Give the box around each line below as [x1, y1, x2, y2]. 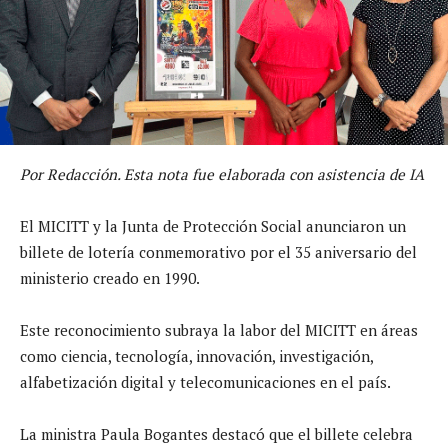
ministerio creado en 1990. [20, 267, 200, 288]
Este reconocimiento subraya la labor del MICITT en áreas [20, 319, 418, 340]
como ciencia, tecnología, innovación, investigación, [20, 345, 373, 366]
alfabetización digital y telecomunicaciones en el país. [20, 371, 391, 392]
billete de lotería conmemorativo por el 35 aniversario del [20, 241, 417, 262]
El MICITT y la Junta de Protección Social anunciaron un [20, 215, 406, 236]
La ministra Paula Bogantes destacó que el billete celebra [20, 423, 413, 444]
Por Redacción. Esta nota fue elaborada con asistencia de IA [20, 163, 424, 184]
